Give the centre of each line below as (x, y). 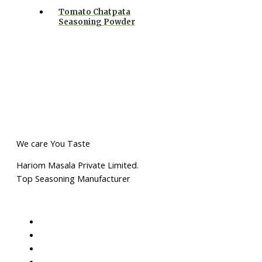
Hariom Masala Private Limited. (77, 165)
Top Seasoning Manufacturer (73, 179)
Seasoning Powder (96, 22)
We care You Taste (53, 143)
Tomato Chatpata (94, 12)
